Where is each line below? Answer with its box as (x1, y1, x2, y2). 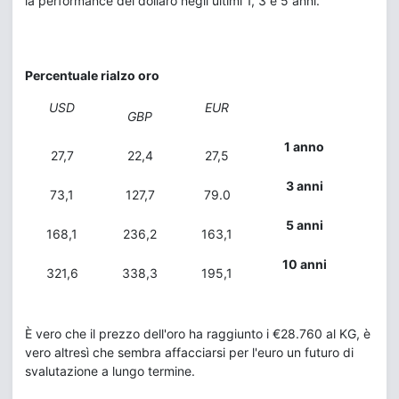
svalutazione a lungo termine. (25, 363, 195, 379)
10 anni (281, 256, 327, 272)
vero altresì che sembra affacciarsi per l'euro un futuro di (25, 345, 354, 360)
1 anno (284, 139, 324, 154)
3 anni (285, 178, 323, 193)
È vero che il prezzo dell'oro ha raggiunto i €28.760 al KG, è (25, 326, 370, 341)
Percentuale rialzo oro (25, 68, 159, 83)
